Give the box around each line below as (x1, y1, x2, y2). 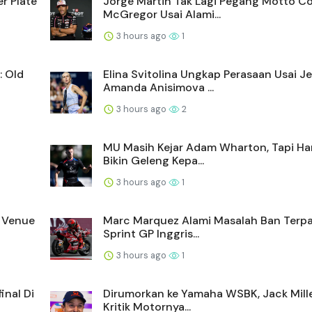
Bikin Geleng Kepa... (103, 153, 204, 168)
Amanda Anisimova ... (103, 79, 214, 95)
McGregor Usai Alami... (103, 6, 221, 22)
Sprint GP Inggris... (103, 226, 199, 241)
